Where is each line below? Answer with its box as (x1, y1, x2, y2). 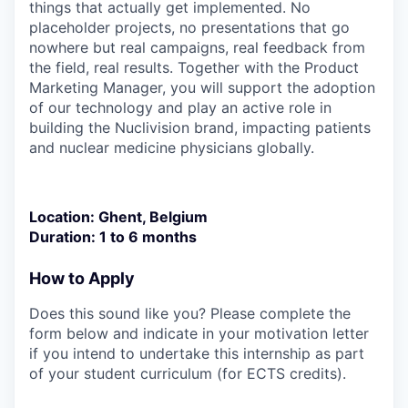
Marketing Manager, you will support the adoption (29, 77, 375, 97)
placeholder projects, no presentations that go (29, 17, 350, 36)
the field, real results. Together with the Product (29, 57, 359, 76)
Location (29, 207, 90, 226)
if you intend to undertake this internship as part (29, 343, 364, 362)
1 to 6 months (99, 227, 197, 246)
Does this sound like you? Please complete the (29, 303, 351, 322)
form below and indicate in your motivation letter (29, 323, 369, 342)
